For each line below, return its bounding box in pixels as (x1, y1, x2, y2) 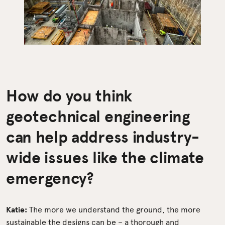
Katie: (6, 203, 27, 215)
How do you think (6, 83, 132, 107)
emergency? (6, 166, 94, 189)
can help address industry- (6, 125, 199, 148)
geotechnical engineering (6, 104, 190, 128)
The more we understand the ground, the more (27, 203, 200, 214)
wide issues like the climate (6, 145, 204, 169)
